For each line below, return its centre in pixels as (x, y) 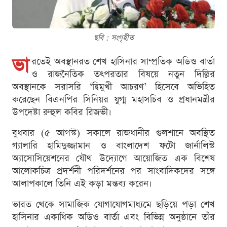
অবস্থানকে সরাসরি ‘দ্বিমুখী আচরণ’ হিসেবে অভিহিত (113, 87)
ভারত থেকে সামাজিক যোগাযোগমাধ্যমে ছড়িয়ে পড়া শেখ (113, 205)
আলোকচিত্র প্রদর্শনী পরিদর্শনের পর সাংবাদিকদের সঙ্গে (113, 171)
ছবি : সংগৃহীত (113, 38)
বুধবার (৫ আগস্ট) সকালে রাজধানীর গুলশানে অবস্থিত (113, 133)
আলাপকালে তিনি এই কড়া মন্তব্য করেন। (82, 184)
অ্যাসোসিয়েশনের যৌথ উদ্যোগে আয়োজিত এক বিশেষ (113, 159)
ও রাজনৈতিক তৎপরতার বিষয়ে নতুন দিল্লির (123, 74)
